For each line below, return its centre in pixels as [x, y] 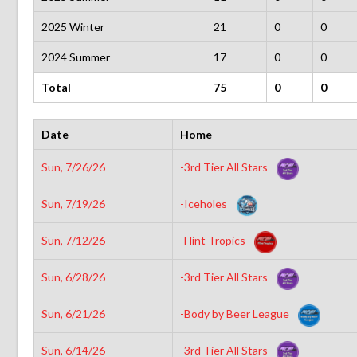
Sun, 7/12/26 [73, 240]
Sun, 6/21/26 [73, 313]
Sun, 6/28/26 [73, 277]
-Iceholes [204, 203]
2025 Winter [73, 26]
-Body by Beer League [235, 313]
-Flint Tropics [214, 240]
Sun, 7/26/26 [73, 167]
